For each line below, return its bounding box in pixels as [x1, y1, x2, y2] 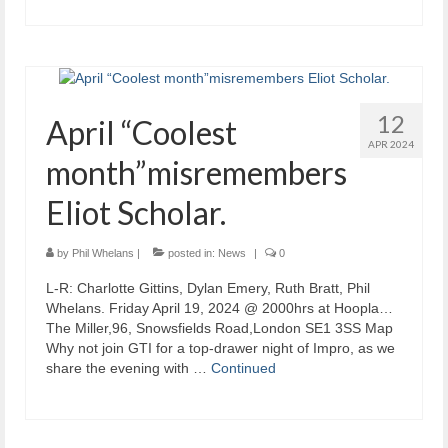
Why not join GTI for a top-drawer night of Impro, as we [46, 340, 395, 357]
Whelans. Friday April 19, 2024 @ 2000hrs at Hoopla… [46, 300, 393, 317]
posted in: [165, 247, 218, 260]
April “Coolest [46, 113, 237, 153]
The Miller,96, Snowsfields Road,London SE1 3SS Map [46, 320, 393, 337]
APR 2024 [368, 138, 414, 151]
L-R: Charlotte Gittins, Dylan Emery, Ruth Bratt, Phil [46, 280, 370, 297]
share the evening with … [46, 360, 211, 377]
